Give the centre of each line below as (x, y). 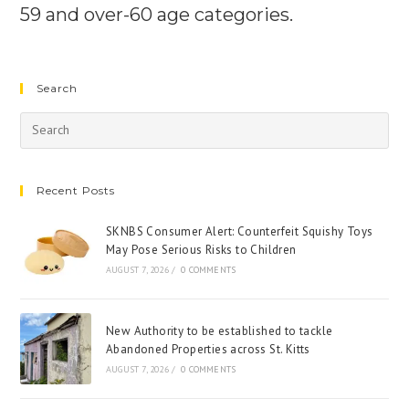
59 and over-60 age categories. (157, 14)
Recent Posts (76, 190)
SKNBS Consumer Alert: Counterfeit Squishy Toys (239, 232)
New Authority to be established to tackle (219, 330)
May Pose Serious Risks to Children (201, 250)
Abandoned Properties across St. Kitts (208, 349)
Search (58, 88)
